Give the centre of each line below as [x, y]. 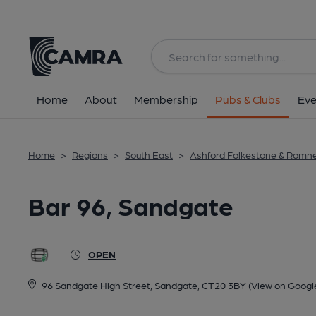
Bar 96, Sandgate [131, 205]
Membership [166, 99]
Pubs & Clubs [248, 99]
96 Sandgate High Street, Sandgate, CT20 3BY [144, 285]
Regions [90, 154]
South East [149, 154]
